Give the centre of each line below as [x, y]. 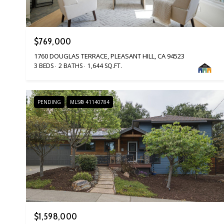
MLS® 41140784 [90, 102]
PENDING [49, 102]
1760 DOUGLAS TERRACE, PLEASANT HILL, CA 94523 [109, 56]
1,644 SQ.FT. [105, 66]
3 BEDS [44, 66]
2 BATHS [70, 66]
